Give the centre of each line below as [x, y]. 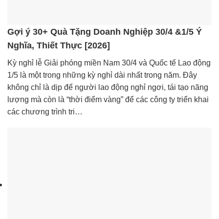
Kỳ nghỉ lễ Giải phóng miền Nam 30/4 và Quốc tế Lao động [109, 63]
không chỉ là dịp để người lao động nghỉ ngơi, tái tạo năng [108, 87]
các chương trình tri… [45, 111]
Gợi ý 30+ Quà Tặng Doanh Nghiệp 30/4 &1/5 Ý [105, 32]
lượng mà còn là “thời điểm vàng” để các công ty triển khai [108, 99]
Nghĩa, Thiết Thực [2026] [59, 45]
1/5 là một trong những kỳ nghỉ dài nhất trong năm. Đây [102, 75]
